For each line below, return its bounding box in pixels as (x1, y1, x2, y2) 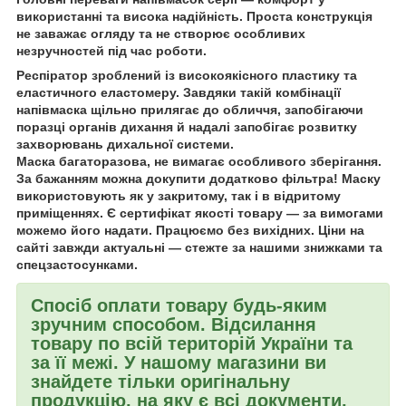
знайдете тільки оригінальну (31, 372, 290, 392)
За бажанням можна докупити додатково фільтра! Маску (16, 171, 381, 187)
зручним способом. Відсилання (31, 314, 316, 335)
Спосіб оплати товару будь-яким (31, 295, 327, 316)
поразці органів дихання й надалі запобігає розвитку (16, 120, 357, 135)
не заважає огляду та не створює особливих (16, 26, 305, 42)
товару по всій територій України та (31, 333, 353, 354)
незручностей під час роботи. (16, 43, 207, 59)
